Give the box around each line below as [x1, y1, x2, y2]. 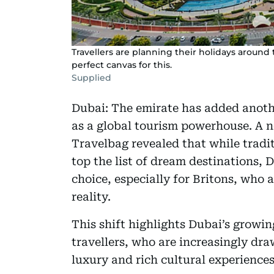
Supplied [72, 72, 111, 83]
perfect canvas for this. [72, 59, 172, 70]
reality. [72, 190, 111, 203]
